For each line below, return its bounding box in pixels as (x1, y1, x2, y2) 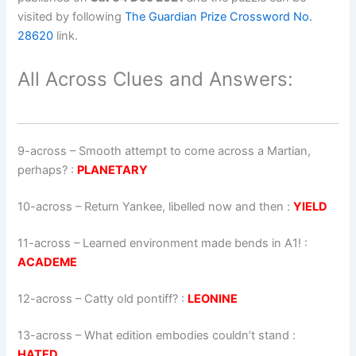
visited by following (17, 9, 126, 24)
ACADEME (17, 254, 78, 269)
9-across (17, 144, 68, 159)
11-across (17, 235, 72, 250)
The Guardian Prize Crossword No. (125, 9, 313, 24)
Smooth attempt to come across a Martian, (79, 144, 311, 159)
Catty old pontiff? (84, 291, 179, 306)
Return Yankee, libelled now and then (84, 199, 284, 214)
